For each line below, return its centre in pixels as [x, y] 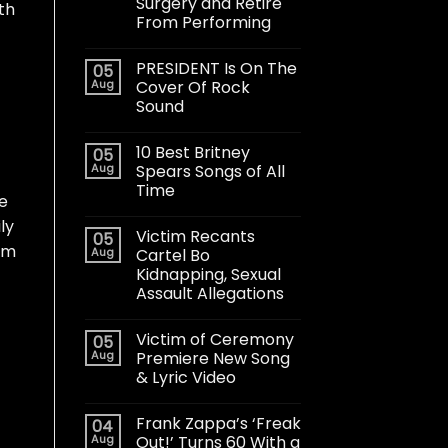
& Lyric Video [185, 377]
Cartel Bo [172, 255]
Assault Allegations [209, 293]
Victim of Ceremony [214, 339]
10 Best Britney [192, 152]
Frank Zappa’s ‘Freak [218, 423]
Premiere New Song [212, 358]
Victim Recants [195, 236]
